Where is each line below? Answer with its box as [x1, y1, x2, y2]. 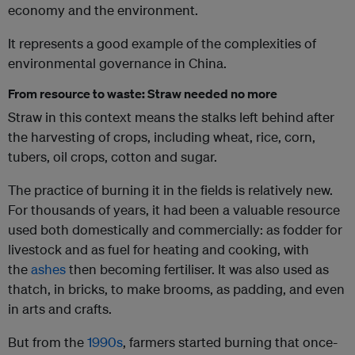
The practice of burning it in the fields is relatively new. [8, 181, 333, 199]
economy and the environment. [8, 2, 198, 19]
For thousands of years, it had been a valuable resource [8, 201, 340, 219]
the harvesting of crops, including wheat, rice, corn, [8, 128, 315, 146]
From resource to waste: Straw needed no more [8, 86, 277, 102]
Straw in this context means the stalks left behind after [8, 109, 334, 126]
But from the [8, 334, 87, 351]
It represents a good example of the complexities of [8, 35, 316, 52]
